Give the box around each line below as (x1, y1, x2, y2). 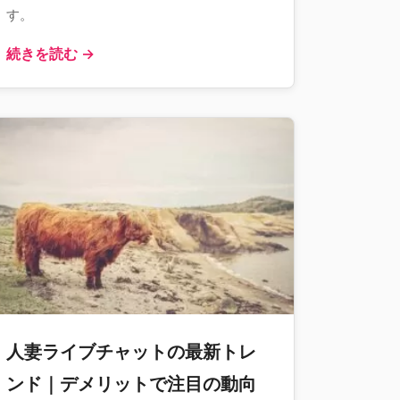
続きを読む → (6, 45, 95, 62)
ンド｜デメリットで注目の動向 (6, 373, 256, 395)
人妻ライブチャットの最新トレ (6, 341, 256, 362)
